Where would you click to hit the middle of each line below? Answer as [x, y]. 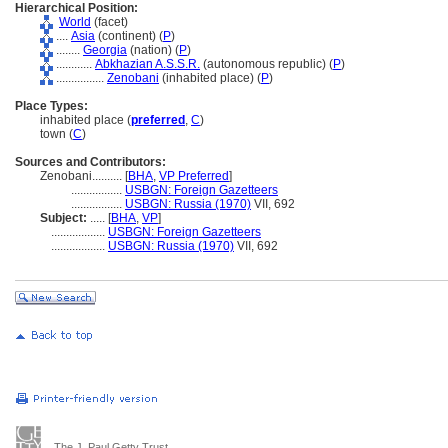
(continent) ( [129, 36]
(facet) [109, 22]
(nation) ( [153, 50]
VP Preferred [194, 176]
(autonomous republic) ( [266, 64]
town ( [56, 134]
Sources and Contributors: [90, 162]
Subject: [63, 218]
